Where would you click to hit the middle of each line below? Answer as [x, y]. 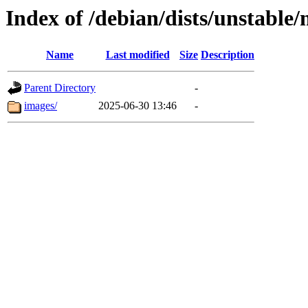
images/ [41, 106]
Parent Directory [60, 88]
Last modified [137, 55]
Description [228, 55]
